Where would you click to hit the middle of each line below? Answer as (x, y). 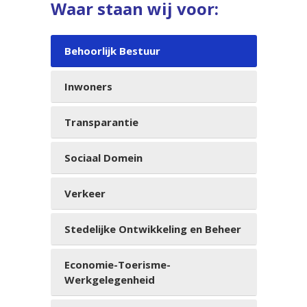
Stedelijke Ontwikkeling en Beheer (152, 229)
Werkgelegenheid (109, 280)
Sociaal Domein (103, 158)
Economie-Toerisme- (117, 265)
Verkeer (85, 193)
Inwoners (88, 86)
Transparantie (101, 122)
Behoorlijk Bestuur (112, 51)
